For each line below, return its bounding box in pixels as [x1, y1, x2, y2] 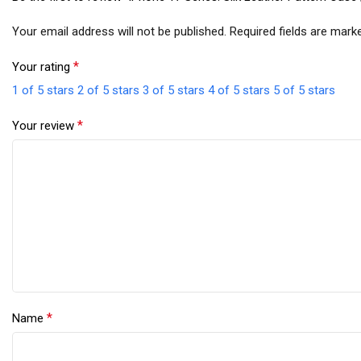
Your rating [12, 60, 73, 75]
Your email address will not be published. [12, 24, 226, 39]
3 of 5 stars [143, 83, 205, 98]
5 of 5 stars [273, 83, 335, 98]
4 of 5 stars [208, 83, 270, 98]
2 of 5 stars [77, 83, 139, 98]
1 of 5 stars [12, 83, 74, 98]
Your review [12, 118, 77, 134]
